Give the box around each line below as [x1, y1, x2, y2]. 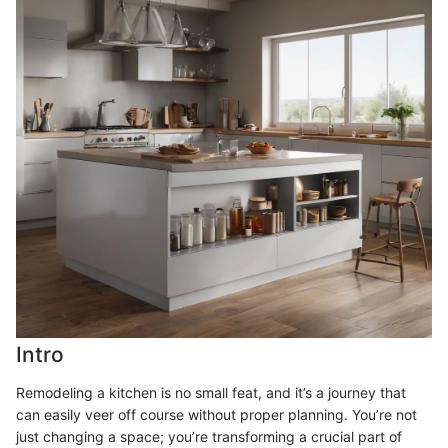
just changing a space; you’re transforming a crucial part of [16, 427, 402, 445]
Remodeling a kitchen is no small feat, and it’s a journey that [16, 383, 406, 401]
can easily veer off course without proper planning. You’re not [16, 405, 417, 423]
